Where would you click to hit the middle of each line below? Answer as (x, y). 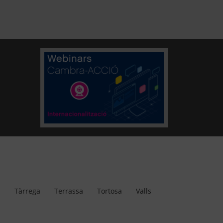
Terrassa (69, 191)
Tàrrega (28, 191)
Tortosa (110, 191)
